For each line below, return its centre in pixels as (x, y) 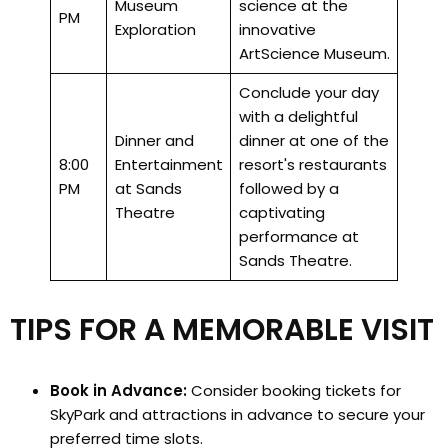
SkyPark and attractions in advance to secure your (237, 414)
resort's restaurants (312, 165)
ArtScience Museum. (314, 54)
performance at (298, 237)
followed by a (288, 189)
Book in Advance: (118, 390)
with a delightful (298, 117)
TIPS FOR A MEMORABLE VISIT (222, 330)
